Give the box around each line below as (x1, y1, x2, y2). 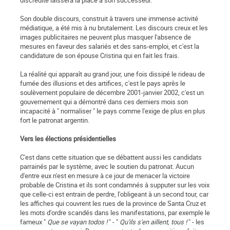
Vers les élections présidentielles (20, 134, 116, 144)
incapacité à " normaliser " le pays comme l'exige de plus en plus (20, 106, 205, 116)
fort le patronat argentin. (20, 116, 89, 125)
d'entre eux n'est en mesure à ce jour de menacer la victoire (20, 171, 190, 181)
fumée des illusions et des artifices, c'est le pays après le (20, 79, 185, 88)
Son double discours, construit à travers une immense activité (20, 14, 198, 24)
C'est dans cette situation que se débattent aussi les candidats (20, 152, 202, 162)
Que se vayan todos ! (47, 217, 109, 227)
